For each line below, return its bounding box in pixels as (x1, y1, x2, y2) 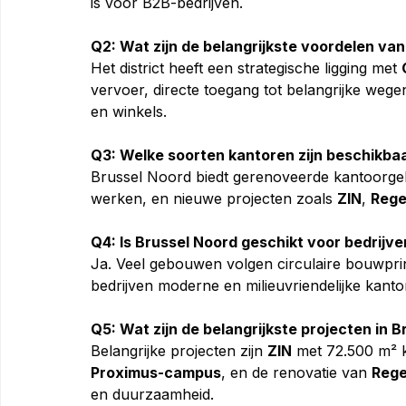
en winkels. (91, 101, 167, 121)
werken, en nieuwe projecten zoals (91, 188, 337, 208)
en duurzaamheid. (91, 384, 214, 403)
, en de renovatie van (221, 362, 372, 382)
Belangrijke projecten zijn (91, 341, 267, 360)
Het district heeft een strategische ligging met (91, 58, 401, 77)
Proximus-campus (91, 362, 221, 382)
